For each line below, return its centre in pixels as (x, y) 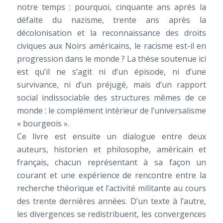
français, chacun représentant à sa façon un (111, 163)
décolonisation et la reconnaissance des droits (111, 33)
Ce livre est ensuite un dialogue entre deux (111, 137)
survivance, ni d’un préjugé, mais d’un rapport (111, 85)
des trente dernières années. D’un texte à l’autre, (111, 201)
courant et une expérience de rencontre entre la (111, 175)
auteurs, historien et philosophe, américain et (111, 150)
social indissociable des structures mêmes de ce (111, 98)
